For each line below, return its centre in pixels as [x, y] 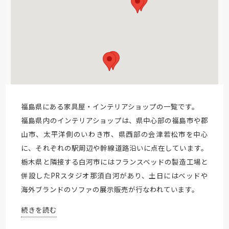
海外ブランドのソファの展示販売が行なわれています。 [110, 189]
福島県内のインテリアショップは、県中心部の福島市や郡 [114, 120]
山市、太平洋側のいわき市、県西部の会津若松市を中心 [114, 134]
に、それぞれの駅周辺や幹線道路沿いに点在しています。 [114, 147]
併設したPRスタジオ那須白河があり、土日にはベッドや [114, 175]
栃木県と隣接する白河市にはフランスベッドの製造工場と [114, 161]
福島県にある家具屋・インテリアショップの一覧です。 [110, 106]
